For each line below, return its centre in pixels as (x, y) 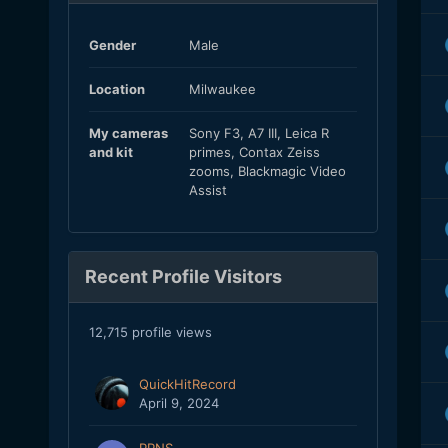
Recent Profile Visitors (183, 277)
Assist (207, 190)
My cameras (128, 133)
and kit (110, 152)
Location (116, 89)
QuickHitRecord (187, 384)
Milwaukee (222, 89)
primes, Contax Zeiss (254, 152)
